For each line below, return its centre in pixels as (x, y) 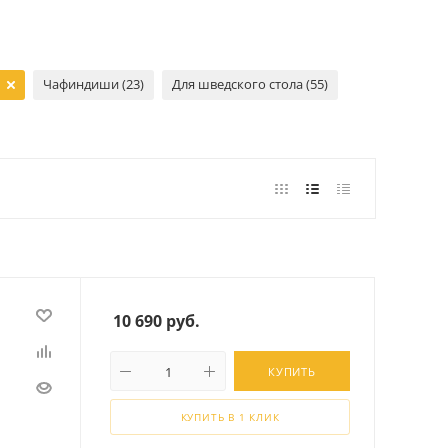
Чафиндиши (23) (94, 84)
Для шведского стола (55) (250, 84)
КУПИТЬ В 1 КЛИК (230, 417)
